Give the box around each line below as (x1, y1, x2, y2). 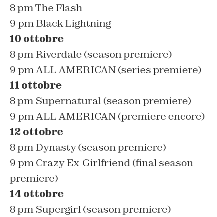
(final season (132, 156, 193, 170)
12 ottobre (10, 125, 63, 139)
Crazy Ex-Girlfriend (36, 156, 132, 170)
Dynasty (35, 141, 78, 154)
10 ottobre (10, 32, 63, 46)
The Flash (35, 1, 82, 15)
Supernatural (35, 94, 103, 108)
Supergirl (35, 203, 83, 216)
